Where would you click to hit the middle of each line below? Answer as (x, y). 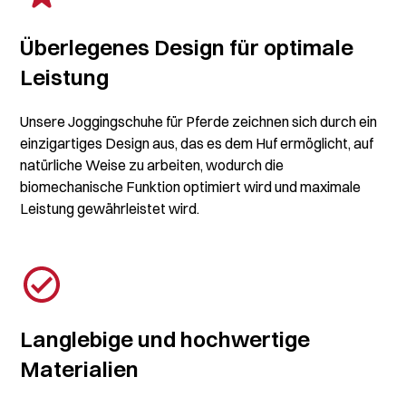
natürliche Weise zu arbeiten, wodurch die (152, 165)
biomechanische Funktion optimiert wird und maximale (191, 187)
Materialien (80, 369)
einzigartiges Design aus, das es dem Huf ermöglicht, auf (197, 144)
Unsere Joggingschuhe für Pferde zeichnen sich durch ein (199, 122)
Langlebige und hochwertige (165, 339)
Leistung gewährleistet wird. (110, 209)
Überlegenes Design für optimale (187, 48)
